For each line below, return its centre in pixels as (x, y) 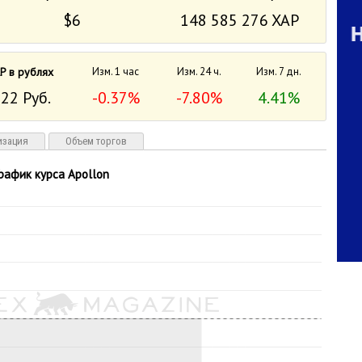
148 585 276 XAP (240, 20)
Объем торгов (96, 141)
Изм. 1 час (116, 72)
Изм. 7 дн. (279, 72)
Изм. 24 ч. (199, 72)
